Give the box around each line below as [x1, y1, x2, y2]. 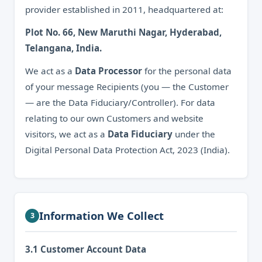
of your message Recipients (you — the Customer [25, 81, 229, 92]
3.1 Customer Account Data [25, 243, 146, 255]
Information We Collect [39, 208, 164, 223]
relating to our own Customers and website [25, 112, 204, 124]
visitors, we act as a [25, 128, 108, 140]
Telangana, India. [25, 42, 102, 54]
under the [173, 128, 215, 140]
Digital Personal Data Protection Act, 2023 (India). [25, 144, 230, 156]
